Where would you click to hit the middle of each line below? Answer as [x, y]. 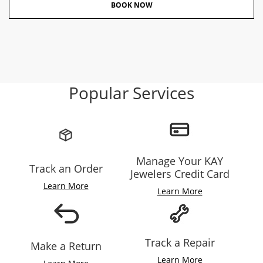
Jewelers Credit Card [180, 173]
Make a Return [66, 246]
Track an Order [66, 168]
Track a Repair [180, 242]
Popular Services [131, 92]
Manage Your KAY [180, 161]
